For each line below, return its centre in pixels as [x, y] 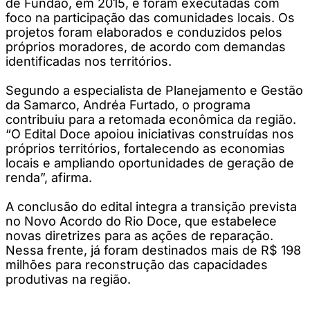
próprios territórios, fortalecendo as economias [145, 148]
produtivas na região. [68, 279]
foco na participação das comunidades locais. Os [150, 17]
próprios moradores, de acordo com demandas [146, 46]
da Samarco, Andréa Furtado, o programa [128, 104]
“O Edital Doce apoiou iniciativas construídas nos [150, 134]
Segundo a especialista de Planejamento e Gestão [154, 90]
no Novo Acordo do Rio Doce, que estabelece [141, 221]
